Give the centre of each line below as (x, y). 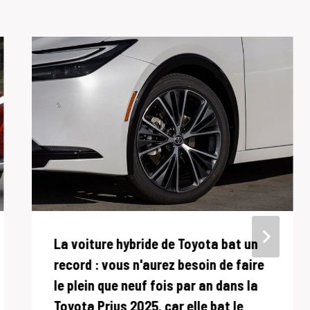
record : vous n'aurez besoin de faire (159, 265)
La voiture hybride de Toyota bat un (156, 244)
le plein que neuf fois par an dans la (156, 285)
